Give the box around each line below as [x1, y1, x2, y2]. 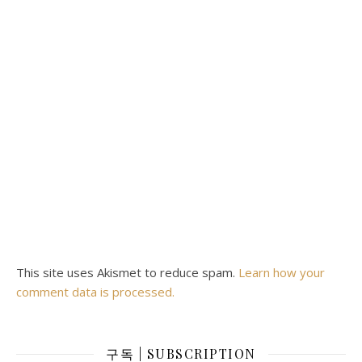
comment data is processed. [16, 284, 175, 300]
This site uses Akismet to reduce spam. [16, 264, 238, 280]
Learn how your [238, 264, 325, 280]
